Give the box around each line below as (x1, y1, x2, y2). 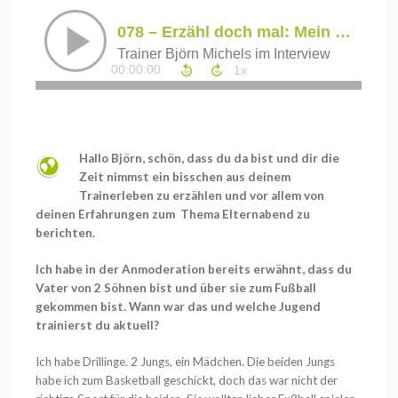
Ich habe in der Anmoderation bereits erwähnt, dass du (36, 262, 353, 277)
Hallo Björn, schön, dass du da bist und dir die (79, 150, 340, 165)
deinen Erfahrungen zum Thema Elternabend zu (36, 206, 311, 221)
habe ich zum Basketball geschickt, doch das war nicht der (36, 373, 338, 388)
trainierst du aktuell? (36, 318, 160, 333)
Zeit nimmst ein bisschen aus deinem (79, 169, 291, 184)
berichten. (36, 225, 99, 240)
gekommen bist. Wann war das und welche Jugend (36, 299, 322, 314)
